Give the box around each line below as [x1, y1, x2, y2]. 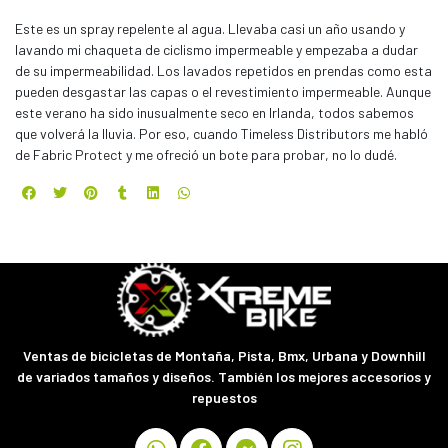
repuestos [191, 389, 257, 407]
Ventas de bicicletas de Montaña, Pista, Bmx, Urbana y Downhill [22, 347, 426, 365]
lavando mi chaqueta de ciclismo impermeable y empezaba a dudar [15, 41, 418, 59]
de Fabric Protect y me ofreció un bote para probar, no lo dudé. [15, 146, 397, 164]
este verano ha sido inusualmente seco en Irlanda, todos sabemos [15, 104, 414, 122]
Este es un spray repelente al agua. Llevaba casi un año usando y [15, 20, 405, 38]
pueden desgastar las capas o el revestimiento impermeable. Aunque [15, 83, 431, 101]
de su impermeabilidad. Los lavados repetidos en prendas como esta [15, 62, 432, 80]
